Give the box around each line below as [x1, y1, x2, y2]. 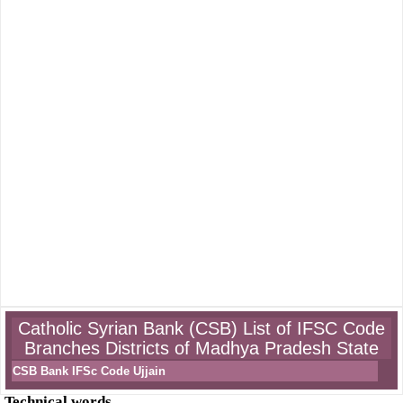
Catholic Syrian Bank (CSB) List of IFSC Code [18, 318, 385, 338]
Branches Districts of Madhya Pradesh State [24, 338, 379, 358]
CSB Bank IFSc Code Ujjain [13, 364, 166, 378]
